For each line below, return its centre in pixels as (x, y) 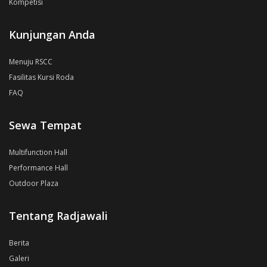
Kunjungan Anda (52, 35)
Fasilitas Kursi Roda (41, 77)
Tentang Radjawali (58, 216)
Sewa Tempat (45, 125)
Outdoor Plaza (34, 183)
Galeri (19, 258)
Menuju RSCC (31, 62)
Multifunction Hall (38, 152)
